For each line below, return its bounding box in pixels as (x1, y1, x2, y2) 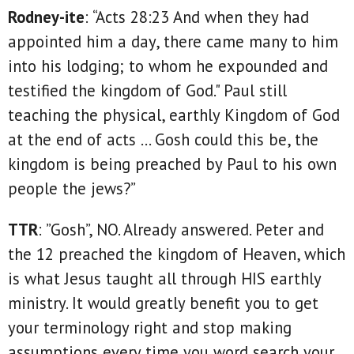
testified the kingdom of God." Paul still (8, 79, 287, 101)
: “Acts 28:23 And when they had (85, 6, 309, 28)
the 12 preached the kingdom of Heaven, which (8, 243, 345, 265)
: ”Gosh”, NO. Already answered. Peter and (38, 218, 324, 240)
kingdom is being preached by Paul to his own (8, 153, 337, 175)
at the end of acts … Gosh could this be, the (8, 128, 318, 150)
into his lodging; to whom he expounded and (8, 55, 328, 77)
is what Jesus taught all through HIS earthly (8, 267, 321, 289)
